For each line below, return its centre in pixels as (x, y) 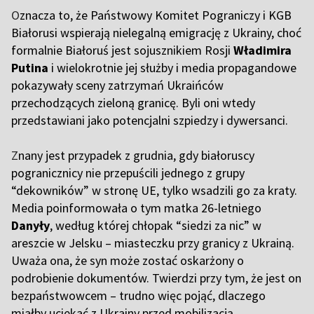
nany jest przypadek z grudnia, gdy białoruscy (136, 155)
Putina (30, 68)
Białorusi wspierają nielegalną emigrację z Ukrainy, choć (156, 33)
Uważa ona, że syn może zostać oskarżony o (128, 260)
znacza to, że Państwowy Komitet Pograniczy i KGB (156, 15)
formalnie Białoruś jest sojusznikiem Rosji (122, 50)
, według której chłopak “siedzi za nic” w (156, 225)
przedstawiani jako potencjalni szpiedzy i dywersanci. (150, 120)
